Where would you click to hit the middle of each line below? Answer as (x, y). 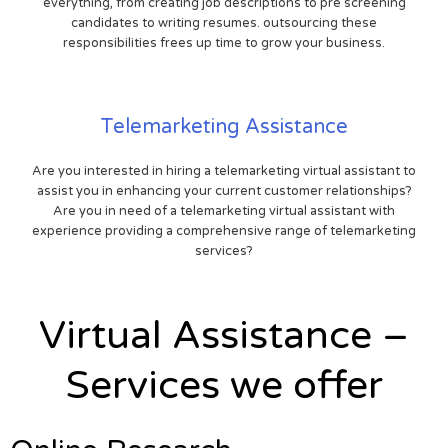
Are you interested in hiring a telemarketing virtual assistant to (224, 170)
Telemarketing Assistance (224, 126)
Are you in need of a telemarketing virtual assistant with (224, 210)
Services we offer (224, 385)
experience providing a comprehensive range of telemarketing (224, 230)
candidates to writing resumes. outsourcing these (224, 22)
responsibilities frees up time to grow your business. (224, 42)
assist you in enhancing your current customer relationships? (224, 190)
